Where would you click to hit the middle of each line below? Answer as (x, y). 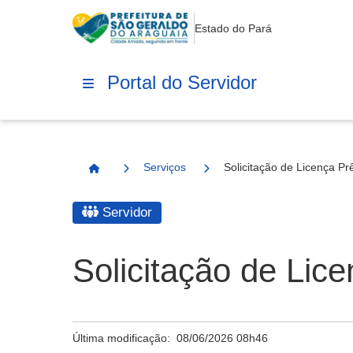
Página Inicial (130, 175)
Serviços (165, 167)
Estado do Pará (234, 28)
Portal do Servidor (182, 82)
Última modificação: (124, 338)
